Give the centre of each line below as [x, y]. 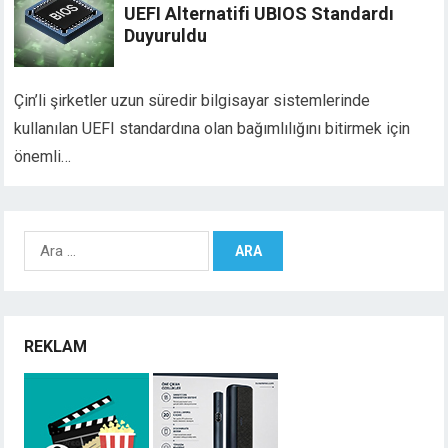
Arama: [47, 241]
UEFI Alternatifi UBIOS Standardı [259, 14]
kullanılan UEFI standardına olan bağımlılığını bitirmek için [212, 129]
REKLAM [56, 347]
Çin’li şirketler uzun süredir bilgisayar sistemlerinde [192, 101]
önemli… [43, 157]
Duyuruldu [166, 36]
